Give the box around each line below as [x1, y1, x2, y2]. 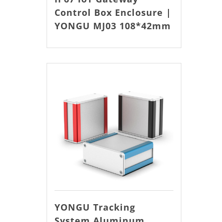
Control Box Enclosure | [54, 6, 171, 18]
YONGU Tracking [54, 201, 135, 213]
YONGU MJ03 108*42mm [54, 20, 171, 32]
